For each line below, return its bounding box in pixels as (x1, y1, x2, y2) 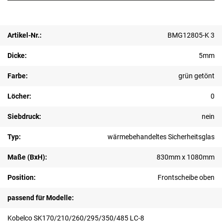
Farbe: (7, 72, 28, 80)
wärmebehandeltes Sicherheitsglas (108, 133, 215, 141)
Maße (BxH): (7, 153, 47, 162)
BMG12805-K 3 (167, 31, 215, 40)
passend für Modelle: (7, 194, 74, 202)
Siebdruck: (7, 112, 41, 121)
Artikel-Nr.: (7, 31, 42, 40)
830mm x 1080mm (157, 153, 215, 162)
